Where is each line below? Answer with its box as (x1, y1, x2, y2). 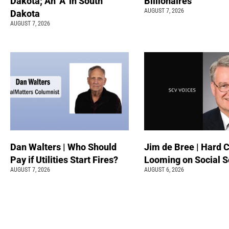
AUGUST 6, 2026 (144, 166, 184, 173)
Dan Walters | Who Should (10, 141, 117, 152)
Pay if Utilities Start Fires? (10, 154, 118, 165)
